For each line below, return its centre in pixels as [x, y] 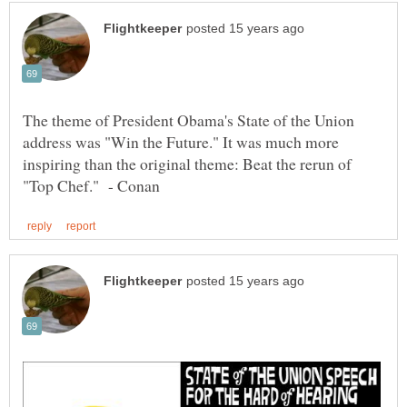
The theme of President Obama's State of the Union [189, 120]
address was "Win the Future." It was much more [181, 142]
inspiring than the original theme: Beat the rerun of [187, 164]
